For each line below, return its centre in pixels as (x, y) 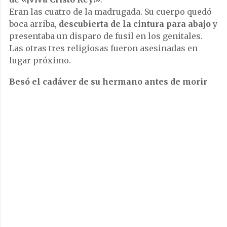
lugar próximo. (40, 60)
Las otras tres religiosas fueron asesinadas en (103, 48)
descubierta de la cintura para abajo (135, 24)
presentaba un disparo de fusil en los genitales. (106, 36)
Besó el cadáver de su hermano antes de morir (108, 81)
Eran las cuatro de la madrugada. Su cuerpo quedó (110, 11)
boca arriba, (34, 24)
